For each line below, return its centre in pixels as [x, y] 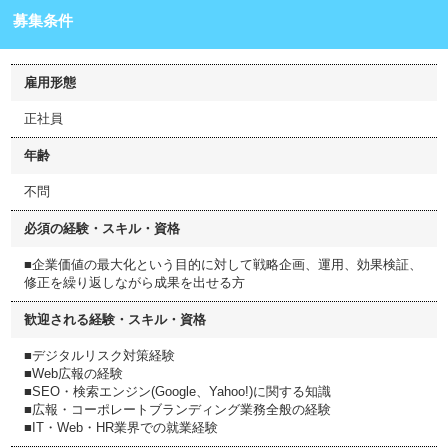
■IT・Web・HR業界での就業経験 [121, 427]
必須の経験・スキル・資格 [102, 228]
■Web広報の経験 [73, 373]
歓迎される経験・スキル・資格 [115, 319]
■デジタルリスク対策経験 [99, 355]
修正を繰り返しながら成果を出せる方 [134, 282]
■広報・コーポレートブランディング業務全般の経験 [177, 409]
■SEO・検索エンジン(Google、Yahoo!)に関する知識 [177, 391]
